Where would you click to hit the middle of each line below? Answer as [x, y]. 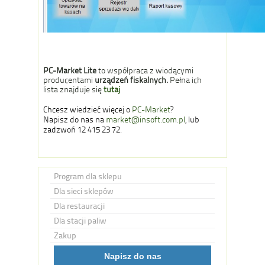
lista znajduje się [73, 89]
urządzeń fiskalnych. [131, 80]
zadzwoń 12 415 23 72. [83, 130]
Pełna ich [185, 80]
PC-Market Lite [70, 70]
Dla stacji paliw [80, 221]
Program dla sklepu [88, 176]
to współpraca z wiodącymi [145, 70]
